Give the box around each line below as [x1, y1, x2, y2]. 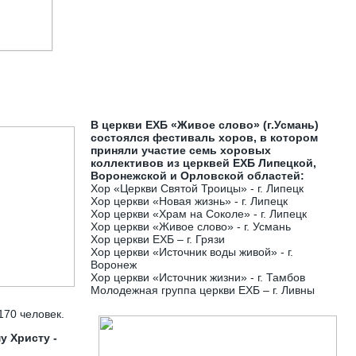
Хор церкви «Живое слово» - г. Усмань [91, 220, 291, 233]
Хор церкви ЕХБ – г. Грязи [91, 233, 225, 246]
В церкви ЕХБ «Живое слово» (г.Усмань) [91, 118, 319, 131]
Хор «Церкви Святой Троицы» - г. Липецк [91, 182, 304, 195]
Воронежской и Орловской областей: [91, 169, 304, 182]
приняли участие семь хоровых [91, 144, 271, 157]
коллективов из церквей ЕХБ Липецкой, [91, 157, 316, 169]
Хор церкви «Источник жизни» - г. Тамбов [91, 271, 305, 284]
